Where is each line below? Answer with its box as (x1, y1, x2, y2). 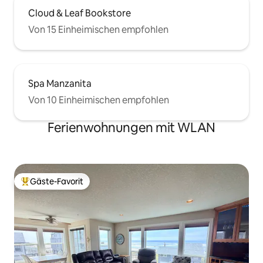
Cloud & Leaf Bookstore (28, 7, 131, 20)
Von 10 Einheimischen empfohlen (28, 94, 169, 107)
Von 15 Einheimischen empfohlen (28, 23, 168, 36)
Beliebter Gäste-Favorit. (21, 181, 112, 192)
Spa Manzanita (28, 77, 92, 90)
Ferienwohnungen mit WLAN (48, 119, 215, 137)
